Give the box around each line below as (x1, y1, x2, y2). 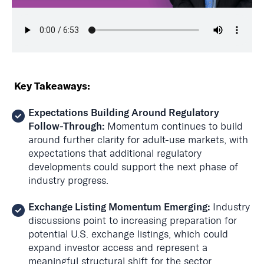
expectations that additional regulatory (28, 147, 202, 159)
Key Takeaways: (12, 80, 90, 93)
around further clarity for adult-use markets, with (28, 133, 248, 146)
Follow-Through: (28, 120, 107, 132)
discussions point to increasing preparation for (28, 214, 237, 227)
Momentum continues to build (107, 120, 243, 132)
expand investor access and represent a (28, 242, 207, 254)
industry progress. (28, 174, 114, 186)
